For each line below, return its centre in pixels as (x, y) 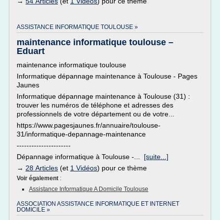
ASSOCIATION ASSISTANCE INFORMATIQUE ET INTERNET (98, 204)
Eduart (31, 51)
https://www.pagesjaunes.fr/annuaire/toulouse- (89, 125)
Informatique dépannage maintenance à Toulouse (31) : (103, 96)
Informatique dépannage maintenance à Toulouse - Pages (107, 76)
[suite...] (156, 157)
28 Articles (42, 168)
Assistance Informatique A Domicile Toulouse (89, 189)
